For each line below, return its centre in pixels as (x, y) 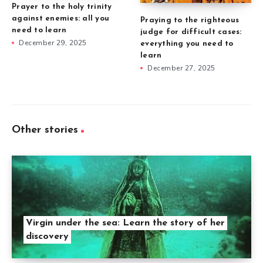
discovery (47, 236)
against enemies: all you (60, 18)
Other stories (45, 130)
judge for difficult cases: (191, 32)
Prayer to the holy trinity (62, 6)
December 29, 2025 (53, 43)
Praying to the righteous (190, 20)
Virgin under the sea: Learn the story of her (125, 223)
